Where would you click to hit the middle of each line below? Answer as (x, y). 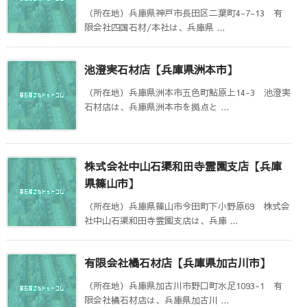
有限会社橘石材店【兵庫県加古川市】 (177, 262)
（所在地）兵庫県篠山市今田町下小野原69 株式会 (187, 206)
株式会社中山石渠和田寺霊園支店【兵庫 (183, 165)
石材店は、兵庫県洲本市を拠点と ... (157, 107)
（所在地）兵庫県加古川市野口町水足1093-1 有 (183, 285)
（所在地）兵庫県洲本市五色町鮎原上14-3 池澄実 (187, 92)
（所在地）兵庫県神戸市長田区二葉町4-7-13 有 (183, 13)
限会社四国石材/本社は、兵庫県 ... (155, 27)
